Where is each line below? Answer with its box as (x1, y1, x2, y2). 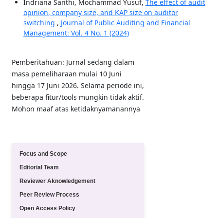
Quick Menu (17, 127, 61, 136)
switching (23, 18, 57, 27)
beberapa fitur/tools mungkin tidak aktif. (11, 92, 144, 102)
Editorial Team (19, 163, 59, 171)
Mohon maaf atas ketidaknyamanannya (11, 104, 140, 113)
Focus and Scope (19, 150, 67, 157)
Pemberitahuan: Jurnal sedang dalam (11, 57, 134, 67)
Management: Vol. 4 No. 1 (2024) (23, 28, 129, 37)
